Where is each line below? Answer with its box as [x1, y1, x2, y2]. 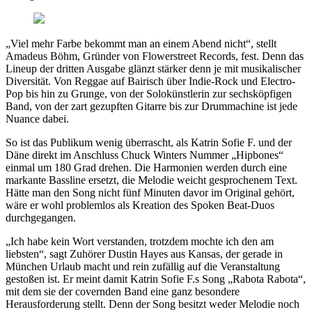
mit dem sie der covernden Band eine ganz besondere [6, 285, 240, 297]
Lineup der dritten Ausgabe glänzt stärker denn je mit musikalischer [6, 62, 301, 75]
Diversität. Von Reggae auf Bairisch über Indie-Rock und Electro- [6, 75, 295, 87]
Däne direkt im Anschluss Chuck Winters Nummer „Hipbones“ [6, 148, 283, 161]
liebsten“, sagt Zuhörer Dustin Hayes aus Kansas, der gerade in [6, 247, 283, 260]
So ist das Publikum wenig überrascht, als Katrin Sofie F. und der [6, 136, 292, 148]
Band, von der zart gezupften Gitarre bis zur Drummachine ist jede [6, 100, 297, 112]
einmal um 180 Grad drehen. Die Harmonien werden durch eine [6, 161, 287, 173]
